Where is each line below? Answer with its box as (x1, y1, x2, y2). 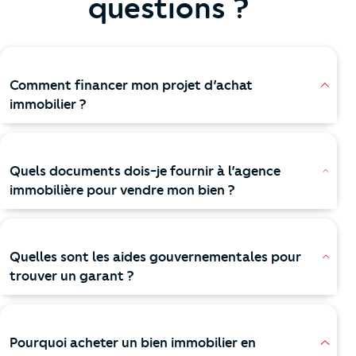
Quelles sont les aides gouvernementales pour (10, 249, 301, 265)
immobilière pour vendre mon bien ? (10, 182, 235, 199)
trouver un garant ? (10, 268, 134, 284)
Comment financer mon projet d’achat (10, 77, 253, 94)
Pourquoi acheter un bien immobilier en (10, 335, 256, 351)
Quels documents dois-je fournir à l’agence (10, 163, 281, 180)
